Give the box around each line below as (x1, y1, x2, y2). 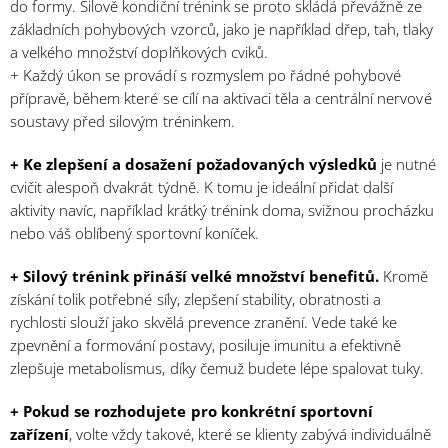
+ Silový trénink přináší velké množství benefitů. (10, 266, 380, 287)
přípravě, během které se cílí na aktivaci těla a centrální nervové (10, 88, 432, 109)
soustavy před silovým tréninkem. (10, 111, 235, 132)
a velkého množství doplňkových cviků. (10, 42, 268, 63)
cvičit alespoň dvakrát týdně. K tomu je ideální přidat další (10, 177, 394, 198)
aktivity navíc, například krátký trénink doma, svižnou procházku (10, 200, 435, 221)
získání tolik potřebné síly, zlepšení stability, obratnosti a (10, 289, 382, 310)
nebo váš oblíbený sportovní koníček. (10, 223, 259, 244)
